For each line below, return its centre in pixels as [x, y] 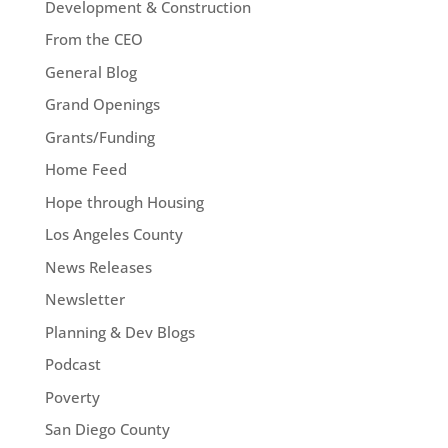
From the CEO [93, 39]
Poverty [72, 396]
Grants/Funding [99, 136]
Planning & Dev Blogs [119, 331]
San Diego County [107, 429]
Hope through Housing [124, 201]
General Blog [90, 71]
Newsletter [84, 299]
